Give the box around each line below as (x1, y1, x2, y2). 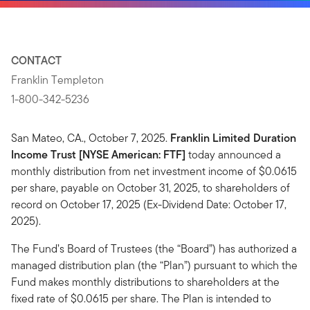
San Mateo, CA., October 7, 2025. (11, 130, 170, 146)
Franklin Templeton (11, 72, 104, 88)
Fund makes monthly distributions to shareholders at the (11, 274, 280, 290)
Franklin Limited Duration (170, 130, 296, 146)
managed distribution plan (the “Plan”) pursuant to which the (11, 257, 298, 273)
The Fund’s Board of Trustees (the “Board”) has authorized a (11, 241, 297, 257)
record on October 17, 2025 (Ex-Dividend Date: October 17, (11, 197, 286, 212)
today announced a (185, 147, 281, 163)
